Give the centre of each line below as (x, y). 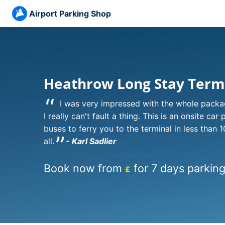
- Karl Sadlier (91, 141)
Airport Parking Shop (70, 14)
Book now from (84, 168)
